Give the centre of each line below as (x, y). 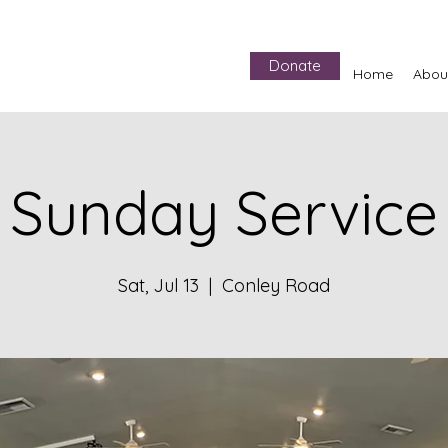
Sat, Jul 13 (158, 285)
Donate (295, 65)
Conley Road (276, 285)
